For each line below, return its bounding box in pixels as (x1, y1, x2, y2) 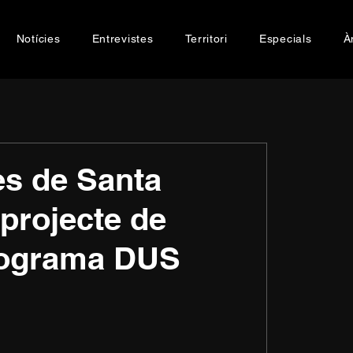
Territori (184, 32, 228, 45)
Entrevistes (91, 32, 154, 45)
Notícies (16, 32, 61, 45)
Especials (259, 32, 312, 45)
